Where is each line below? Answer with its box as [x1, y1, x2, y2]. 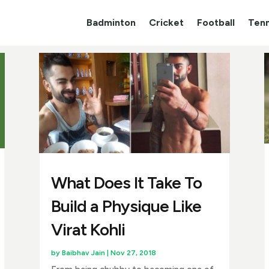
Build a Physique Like [51, 195, 202, 216]
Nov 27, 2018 [110, 248, 157, 257]
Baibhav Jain [62, 248, 106, 257]
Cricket [148, 17, 184, 28]
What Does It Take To [51, 172, 202, 193]
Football [196, 17, 235, 28]
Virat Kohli [51, 219, 125, 240]
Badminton [86, 17, 136, 28]
